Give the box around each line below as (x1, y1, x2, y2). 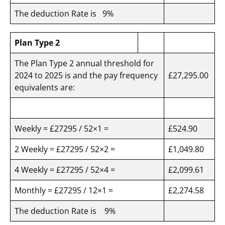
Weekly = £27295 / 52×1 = (15, 123, 113, 135)
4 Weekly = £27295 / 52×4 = (15, 164, 117, 176)
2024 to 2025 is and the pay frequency (15, 70, 158, 81)
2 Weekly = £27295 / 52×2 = (15, 144, 119, 155)
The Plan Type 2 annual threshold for (15, 58, 154, 69)
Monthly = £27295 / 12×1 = (15, 185, 115, 196)
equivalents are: (15, 82, 79, 93)
